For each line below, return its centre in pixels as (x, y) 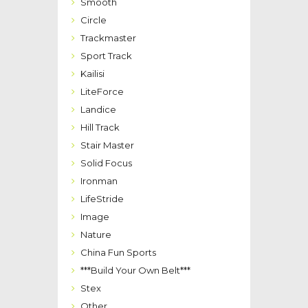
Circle (93, 20)
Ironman (99, 180)
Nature (96, 234)
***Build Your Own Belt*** (135, 270)
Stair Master (107, 145)
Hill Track (100, 127)
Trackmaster (108, 37)
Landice (98, 109)
